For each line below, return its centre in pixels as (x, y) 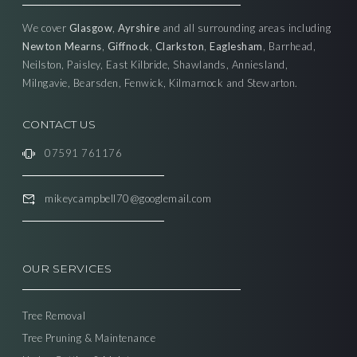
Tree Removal (55, 315)
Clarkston (179, 47)
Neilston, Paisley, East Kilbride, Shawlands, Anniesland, (155, 65)
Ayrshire (139, 28)
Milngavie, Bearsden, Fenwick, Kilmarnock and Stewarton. (160, 83)
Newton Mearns (62, 47)
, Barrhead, (289, 47)
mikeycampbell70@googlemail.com (128, 198)
